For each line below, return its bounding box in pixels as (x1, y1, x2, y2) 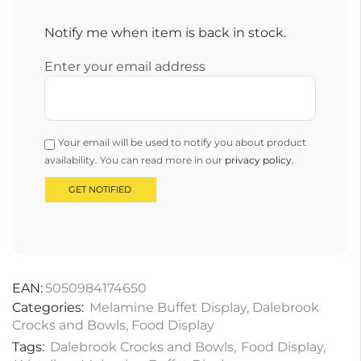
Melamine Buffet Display (89, 300, 247, 316)
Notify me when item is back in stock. (44, 25, 286, 41)
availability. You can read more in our (44, 154, 225, 167)
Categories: (12, 300, 84, 316)
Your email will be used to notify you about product (58, 136, 306, 149)
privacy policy (225, 154, 292, 167)
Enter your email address (44, 59, 205, 75)
